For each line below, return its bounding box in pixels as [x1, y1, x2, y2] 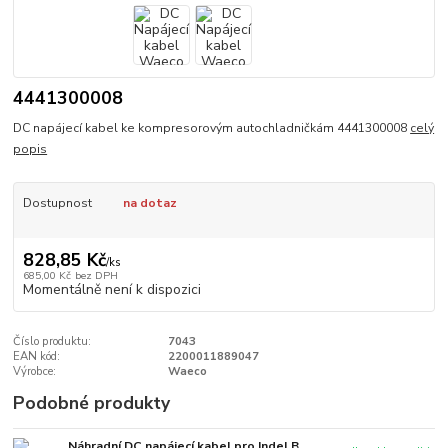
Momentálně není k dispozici [22, 279, 201, 299]
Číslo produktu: [13, 333, 92, 349]
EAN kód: [13, 348, 61, 364]
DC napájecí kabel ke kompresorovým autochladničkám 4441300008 [13, 120, 411, 137]
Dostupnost [22, 195, 92, 212]
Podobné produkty [13, 390, 171, 415]
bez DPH [74, 267, 118, 283]
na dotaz [122, 195, 177, 212]
